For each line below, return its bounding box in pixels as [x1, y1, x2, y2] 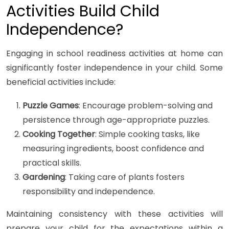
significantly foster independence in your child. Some [6, 62, 223, 74]
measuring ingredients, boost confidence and [22, 143, 204, 155]
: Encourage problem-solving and [79, 100, 213, 112]
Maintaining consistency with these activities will [6, 208, 223, 220]
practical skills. [22, 157, 81, 169]
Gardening [22, 171, 65, 184]
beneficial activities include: [6, 76, 116, 88]
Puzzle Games [22, 100, 79, 112]
